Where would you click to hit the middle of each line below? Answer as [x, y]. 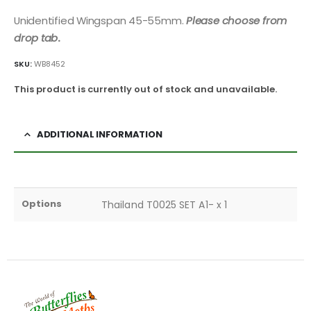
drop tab [36, 38]
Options [42, 203]
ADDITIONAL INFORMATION [99, 134]
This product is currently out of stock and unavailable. [145, 90]
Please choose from [237, 21]
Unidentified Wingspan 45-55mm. [100, 21]
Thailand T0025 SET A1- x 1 [164, 204]
